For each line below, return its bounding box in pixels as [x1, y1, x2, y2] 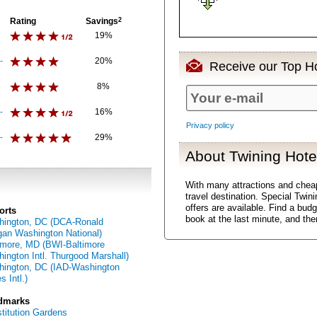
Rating [10, 16, 36, 26]
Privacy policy [186, 121, 234, 129]
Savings [86, 16, 118, 26]
